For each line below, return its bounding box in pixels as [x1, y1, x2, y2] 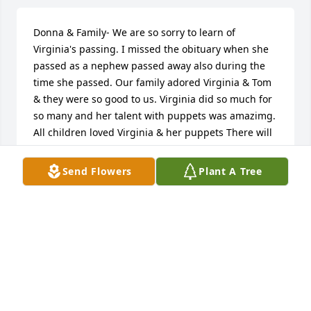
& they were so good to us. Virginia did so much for [33, 92, 272, 106]
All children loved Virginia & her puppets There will [33, 126, 272, 140]
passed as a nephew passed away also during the [33, 59, 265, 73]
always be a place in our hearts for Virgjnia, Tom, [33, 142, 261, 156]
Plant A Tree [199, 165, 262, 178]
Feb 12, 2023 [33, 205, 92, 219]
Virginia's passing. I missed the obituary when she [33, 42, 269, 56]
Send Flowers [62, 165, 133, 178]
